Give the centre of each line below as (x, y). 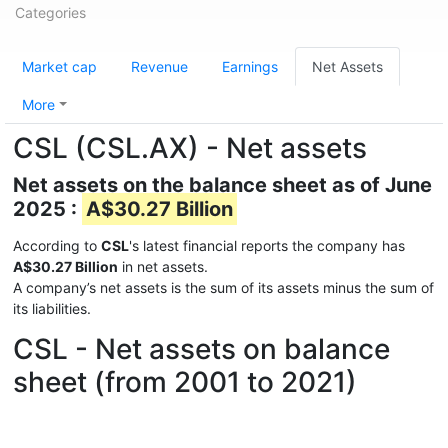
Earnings (250, 66)
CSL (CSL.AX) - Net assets (190, 148)
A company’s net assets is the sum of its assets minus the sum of (223, 287)
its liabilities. (52, 308)
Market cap (59, 66)
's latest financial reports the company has (267, 245)
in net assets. (163, 266)
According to (57, 245)
